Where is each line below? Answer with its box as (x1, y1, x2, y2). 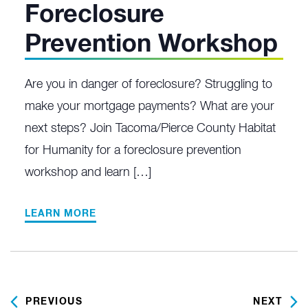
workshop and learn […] (25, 166, 151, 179)
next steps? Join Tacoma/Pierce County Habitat (25, 122, 276, 135)
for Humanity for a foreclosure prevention (25, 144, 241, 157)
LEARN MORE (25, 209, 96, 219)
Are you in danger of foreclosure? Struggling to (25, 78, 272, 91)
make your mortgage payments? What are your (25, 100, 274, 113)
